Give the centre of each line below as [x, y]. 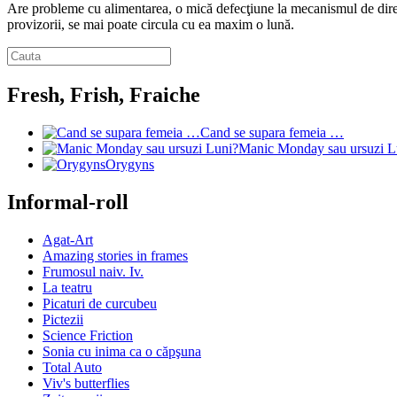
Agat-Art [68, 239]
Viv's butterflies [86, 383]
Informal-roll [68, 202]
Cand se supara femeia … [272, 133]
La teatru [67, 287]
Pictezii [63, 319]
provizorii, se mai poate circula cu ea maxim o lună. [151, 25]
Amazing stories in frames [115, 255]
